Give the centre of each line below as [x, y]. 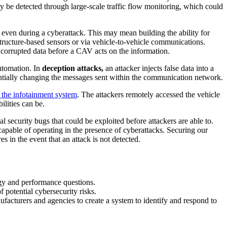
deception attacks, [73, 68]
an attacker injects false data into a [159, 68]
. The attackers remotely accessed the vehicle [148, 95]
